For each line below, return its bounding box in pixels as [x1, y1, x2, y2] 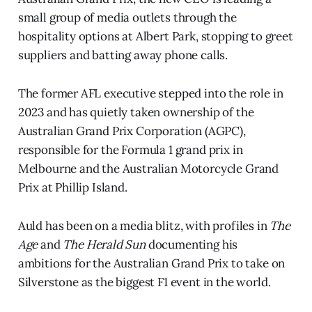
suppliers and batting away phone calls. [17, 47, 228, 63]
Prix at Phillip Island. [17, 179, 127, 195]
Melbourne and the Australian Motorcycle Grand [17, 160, 279, 176]
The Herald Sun [63, 236, 146, 252]
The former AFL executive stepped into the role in [17, 85, 283, 101]
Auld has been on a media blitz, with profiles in [17, 217, 270, 233]
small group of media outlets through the [17, 9, 237, 25]
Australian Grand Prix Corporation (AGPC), [17, 123, 246, 139]
